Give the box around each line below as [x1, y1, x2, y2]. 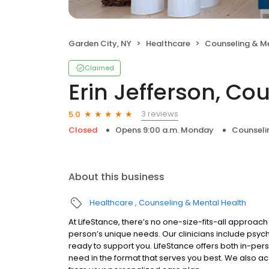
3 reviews [141, 108, 178, 119]
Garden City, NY [68, 38, 131, 49]
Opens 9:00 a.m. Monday [115, 124, 214, 136]
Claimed [85, 63, 114, 73]
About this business [68, 170, 165, 184]
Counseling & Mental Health [139, 197, 246, 208]
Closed [68, 124, 97, 136]
